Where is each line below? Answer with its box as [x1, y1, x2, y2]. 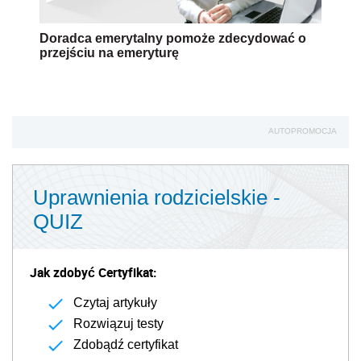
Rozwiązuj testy [73, 317, 164, 331]
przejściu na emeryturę [39, 46, 179, 60]
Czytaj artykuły [73, 296, 157, 310]
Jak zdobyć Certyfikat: [30, 263, 156, 282]
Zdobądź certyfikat [73, 338, 178, 352]
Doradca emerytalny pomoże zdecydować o [39, 31, 306, 46]
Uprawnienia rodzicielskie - [33, 185, 280, 210]
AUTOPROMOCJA [268, 127, 337, 136]
